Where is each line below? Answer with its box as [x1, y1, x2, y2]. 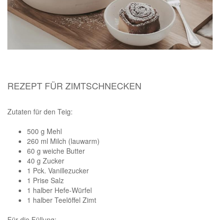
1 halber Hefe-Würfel [27, 185, 92, 195]
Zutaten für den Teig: [7, 106, 73, 116]
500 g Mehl [27, 126, 62, 136]
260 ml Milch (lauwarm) [27, 136, 100, 146]
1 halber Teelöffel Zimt [27, 194, 96, 205]
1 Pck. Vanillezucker [27, 165, 89, 175]
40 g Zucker [27, 155, 64, 165]
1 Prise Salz [27, 175, 64, 185]
